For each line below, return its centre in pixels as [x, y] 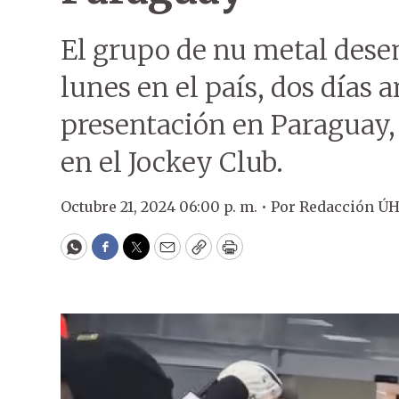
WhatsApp [114, 255]
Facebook [141, 255]
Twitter [165, 255]
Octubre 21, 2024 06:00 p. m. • [166, 207]
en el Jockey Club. [172, 162]
